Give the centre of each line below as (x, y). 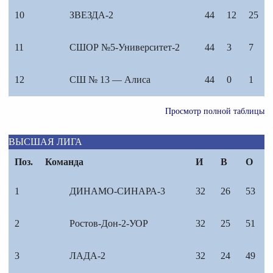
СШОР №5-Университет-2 (125, 48)
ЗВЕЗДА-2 (91, 15)
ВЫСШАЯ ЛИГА (45, 142)
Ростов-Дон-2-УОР (109, 224)
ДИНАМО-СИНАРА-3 (117, 191)
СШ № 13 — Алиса (110, 80)
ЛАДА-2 (87, 256)
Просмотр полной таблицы (215, 112)
